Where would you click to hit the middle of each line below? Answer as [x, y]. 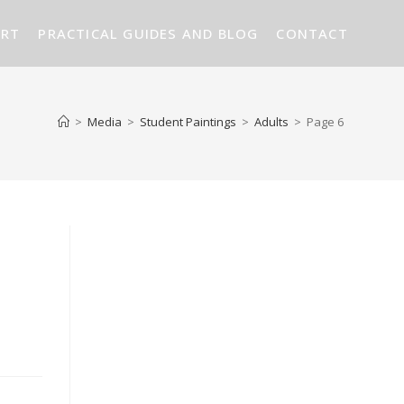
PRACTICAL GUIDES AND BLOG [148, 33]
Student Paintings [188, 122]
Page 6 [325, 122]
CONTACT [312, 33]
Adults [271, 122]
